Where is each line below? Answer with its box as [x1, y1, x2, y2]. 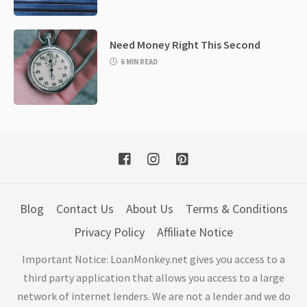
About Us [125, 201, 173, 217]
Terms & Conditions [185, 201, 288, 217]
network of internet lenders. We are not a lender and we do [16, 289, 291, 304]
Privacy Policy [74, 224, 145, 241]
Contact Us [56, 201, 114, 217]
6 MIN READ [121, 57, 158, 67]
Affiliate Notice [157, 224, 233, 241]
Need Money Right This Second [110, 38, 261, 51]
